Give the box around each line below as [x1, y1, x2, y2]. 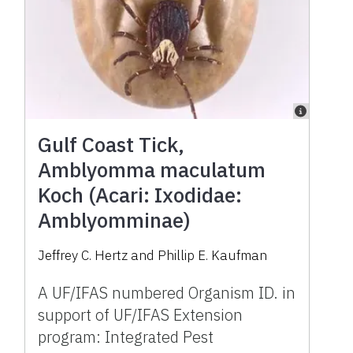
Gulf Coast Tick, [38, 131, 185, 158]
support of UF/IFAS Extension [38, 304, 243, 326]
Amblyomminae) [38, 206, 191, 234]
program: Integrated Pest [38, 326, 214, 348]
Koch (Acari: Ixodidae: [38, 181, 243, 209]
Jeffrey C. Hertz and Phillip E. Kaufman [38, 247, 268, 265]
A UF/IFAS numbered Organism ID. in [38, 282, 296, 304]
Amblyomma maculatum [38, 156, 266, 184]
